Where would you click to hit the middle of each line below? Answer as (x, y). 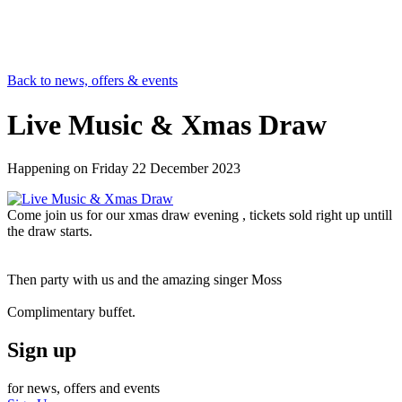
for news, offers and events (83, 389)
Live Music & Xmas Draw (167, 124)
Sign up (42, 350)
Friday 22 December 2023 (166, 169)
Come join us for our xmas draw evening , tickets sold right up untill (200, 215)
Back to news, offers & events (92, 81)
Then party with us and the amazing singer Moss (144, 280)
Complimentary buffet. (71, 312)
